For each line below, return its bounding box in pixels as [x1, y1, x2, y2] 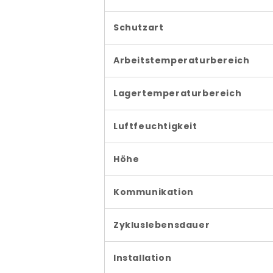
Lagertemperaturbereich [113, 87, 242, 100]
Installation [113, 252, 172, 264]
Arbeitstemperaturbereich [113, 54, 250, 67]
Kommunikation [113, 186, 194, 199]
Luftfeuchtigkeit [113, 120, 197, 133]
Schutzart [113, 21, 164, 34]
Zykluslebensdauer [113, 219, 210, 232]
